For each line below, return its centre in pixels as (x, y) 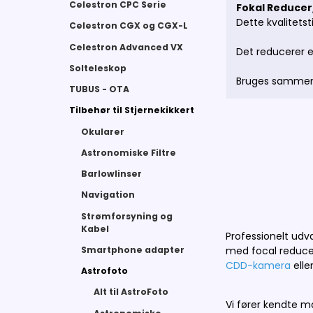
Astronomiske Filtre (129, 152)
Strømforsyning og (127, 216)
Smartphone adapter (133, 249)
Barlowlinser (112, 174)
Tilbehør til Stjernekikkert (131, 110)
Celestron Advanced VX (126, 47)
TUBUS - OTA (99, 89)
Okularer (103, 131)
